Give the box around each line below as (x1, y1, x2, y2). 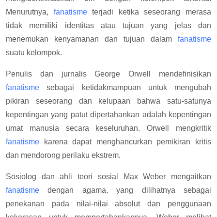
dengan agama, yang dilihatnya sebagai (39, 186, 211, 195)
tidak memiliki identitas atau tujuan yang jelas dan (6, 21, 211, 30)
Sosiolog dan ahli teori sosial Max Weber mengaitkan (6, 172, 211, 181)
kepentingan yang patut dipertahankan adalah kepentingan (6, 110, 211, 119)
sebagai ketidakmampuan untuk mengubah (39, 83, 211, 92)
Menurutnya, (6, 8, 54, 16)
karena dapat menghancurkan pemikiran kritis (39, 138, 211, 146)
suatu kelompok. (6, 48, 62, 57)
